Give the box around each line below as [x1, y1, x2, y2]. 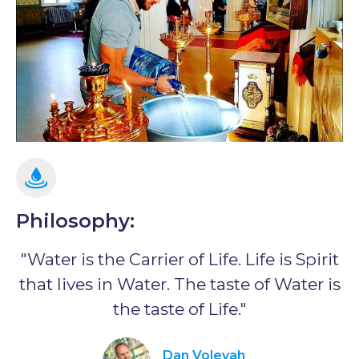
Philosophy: [16, 209, 135, 232]
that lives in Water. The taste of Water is [18, 274, 341, 294]
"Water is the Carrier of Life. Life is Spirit [20, 249, 339, 269]
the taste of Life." [112, 299, 247, 319]
